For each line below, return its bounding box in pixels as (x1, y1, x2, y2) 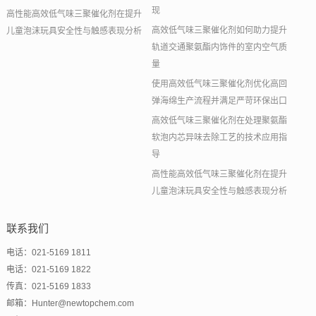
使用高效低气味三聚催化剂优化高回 (152, 79, 288, 90)
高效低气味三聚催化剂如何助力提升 (152, 25, 288, 36)
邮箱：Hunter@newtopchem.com (6, 298, 134, 309)
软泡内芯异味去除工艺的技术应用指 (152, 133, 288, 143)
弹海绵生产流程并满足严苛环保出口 (152, 96, 288, 107)
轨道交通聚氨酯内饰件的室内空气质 (152, 42, 288, 53)
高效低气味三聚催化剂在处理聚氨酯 (152, 116, 288, 126)
